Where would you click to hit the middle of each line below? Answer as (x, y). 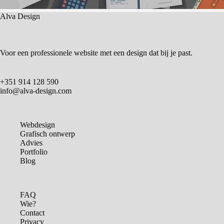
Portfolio (34, 152)
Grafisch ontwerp (47, 134)
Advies (31, 143)
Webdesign (37, 125)
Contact (32, 213)
